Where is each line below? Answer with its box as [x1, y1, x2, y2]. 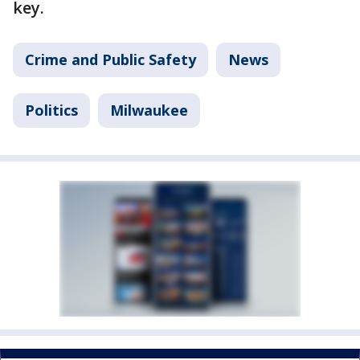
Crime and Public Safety [25, 49, 196, 69]
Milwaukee [110, 100, 188, 120]
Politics [25, 100, 78, 120]
